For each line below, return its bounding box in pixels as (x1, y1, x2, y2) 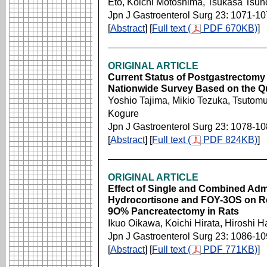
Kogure (108, 108, 139, 119)
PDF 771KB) (201, 244, 257, 254)
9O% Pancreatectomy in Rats (108, 206, 239, 216)
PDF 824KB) (201, 135, 257, 145)
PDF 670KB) (201, 23, 257, 33)
